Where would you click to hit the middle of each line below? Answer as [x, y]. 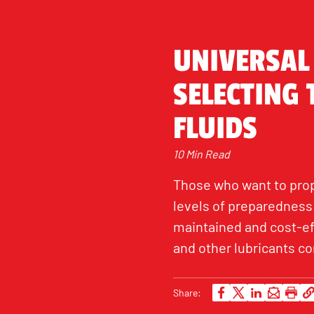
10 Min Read [202, 154]
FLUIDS [215, 129]
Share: [187, 292]
